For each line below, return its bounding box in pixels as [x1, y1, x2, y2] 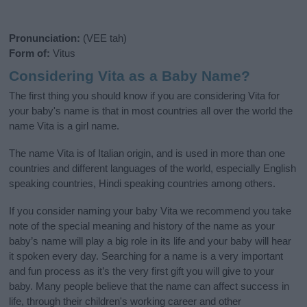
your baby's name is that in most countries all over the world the [9, 104, 293, 116]
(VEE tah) [80, 32, 127, 45]
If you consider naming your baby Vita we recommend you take [9, 204, 292, 217]
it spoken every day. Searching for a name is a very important [9, 249, 284, 262]
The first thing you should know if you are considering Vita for [9, 89, 280, 101]
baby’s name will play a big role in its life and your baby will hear [9, 234, 292, 247]
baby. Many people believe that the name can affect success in [9, 280, 290, 292]
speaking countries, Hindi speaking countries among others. [9, 177, 276, 189]
